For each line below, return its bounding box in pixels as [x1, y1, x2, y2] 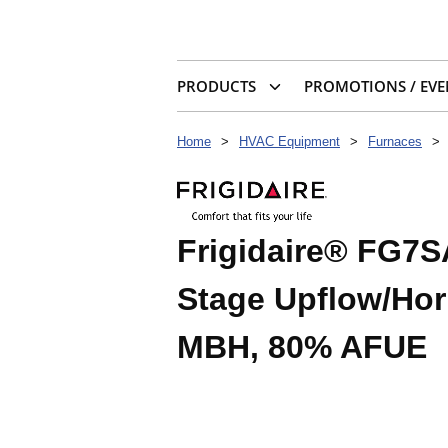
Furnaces [368, 134, 422, 150]
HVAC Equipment [239, 134, 340, 150]
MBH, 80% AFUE [177, 328, 427, 365]
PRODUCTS [177, 76, 256, 97]
